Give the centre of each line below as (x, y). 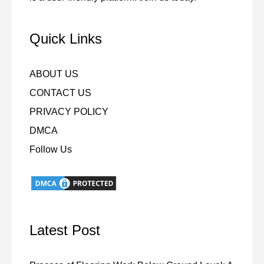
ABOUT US (54, 74)
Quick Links (66, 38)
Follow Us (51, 149)
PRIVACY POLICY (69, 111)
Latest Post (65, 230)
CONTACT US (60, 93)
